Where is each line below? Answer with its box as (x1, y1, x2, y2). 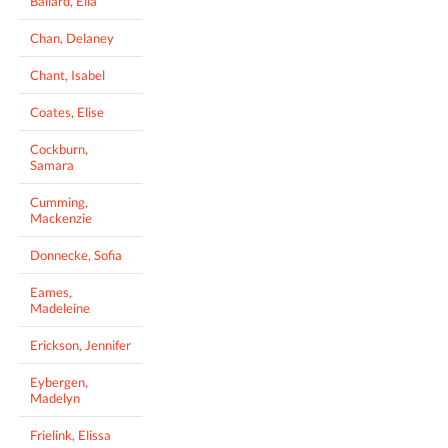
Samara (30, 156, 74, 173)
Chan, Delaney (30, 29, 114, 46)
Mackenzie (30, 209, 92, 226)
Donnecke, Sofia (30, 246, 122, 263)
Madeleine (30, 299, 90, 316)
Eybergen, (30, 373, 88, 390)
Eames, (30, 283, 72, 300)
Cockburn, (30, 140, 88, 157)
